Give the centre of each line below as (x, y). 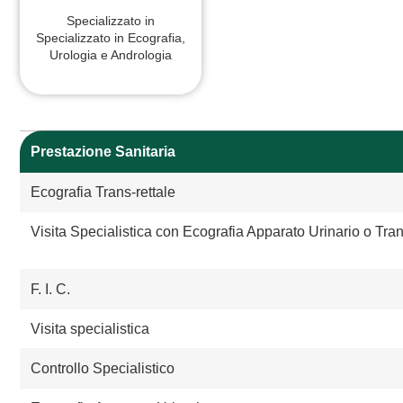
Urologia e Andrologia (111, 54)
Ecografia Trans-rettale (103, 193)
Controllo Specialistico (103, 369)
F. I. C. (51, 290)
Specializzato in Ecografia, (111, 37)
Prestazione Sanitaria (103, 152)
